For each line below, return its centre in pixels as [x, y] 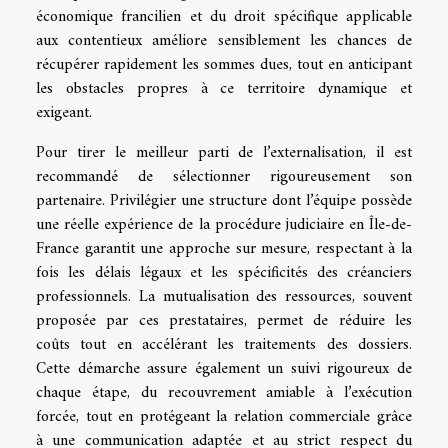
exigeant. [64, 113]
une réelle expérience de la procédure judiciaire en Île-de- [224, 225]
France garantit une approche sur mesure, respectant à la [224, 249]
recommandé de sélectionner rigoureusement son [224, 177]
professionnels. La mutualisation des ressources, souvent [224, 297]
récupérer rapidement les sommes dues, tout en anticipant [224, 65]
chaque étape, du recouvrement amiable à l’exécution [224, 393]
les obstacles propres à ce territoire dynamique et [224, 89]
